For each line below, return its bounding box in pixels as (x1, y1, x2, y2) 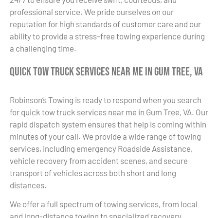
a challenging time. (10, 43, 76, 53)
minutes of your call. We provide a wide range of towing (10, 131, 201, 141)
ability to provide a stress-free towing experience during (10, 31, 205, 41)
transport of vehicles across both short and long (10, 167, 176, 178)
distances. (10, 180, 47, 190)
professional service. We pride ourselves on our (10, 6, 174, 17)
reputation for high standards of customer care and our (10, 18, 201, 29)
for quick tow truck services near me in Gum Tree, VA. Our (10, 107, 208, 117)
